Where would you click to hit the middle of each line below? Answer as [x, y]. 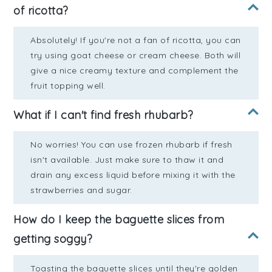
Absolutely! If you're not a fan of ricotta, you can [136, 40]
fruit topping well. [68, 85]
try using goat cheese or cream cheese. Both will [136, 55]
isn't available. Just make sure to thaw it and [127, 159]
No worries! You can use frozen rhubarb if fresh [131, 144]
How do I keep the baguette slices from [119, 219]
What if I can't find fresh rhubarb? [104, 115]
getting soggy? [53, 239]
